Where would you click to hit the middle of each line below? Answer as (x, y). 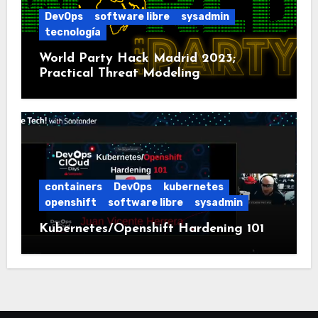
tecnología (72, 33)
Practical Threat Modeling (119, 74)
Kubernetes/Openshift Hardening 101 (151, 229)
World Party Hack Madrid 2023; (137, 59)
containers (73, 187)
